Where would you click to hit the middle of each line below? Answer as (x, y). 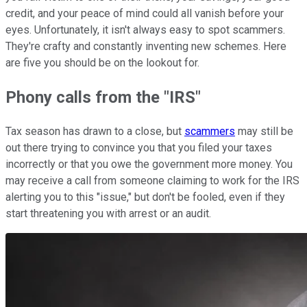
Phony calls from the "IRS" (103, 97)
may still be (264, 131)
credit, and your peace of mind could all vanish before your (145, 13)
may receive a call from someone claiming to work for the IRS (152, 180)
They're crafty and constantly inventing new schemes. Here (146, 46)
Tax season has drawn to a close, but (95, 131)
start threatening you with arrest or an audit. (108, 213)
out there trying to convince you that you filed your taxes (139, 147)
